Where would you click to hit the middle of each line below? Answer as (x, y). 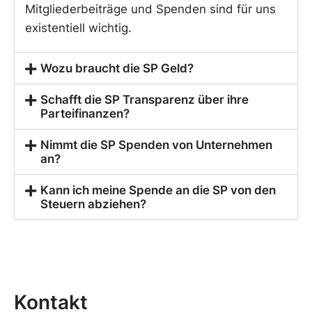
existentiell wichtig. (78, 28)
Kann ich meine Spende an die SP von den (158, 190)
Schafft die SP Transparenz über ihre (145, 100)
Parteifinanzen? (85, 114)
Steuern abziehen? (94, 204)
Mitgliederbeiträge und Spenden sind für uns (150, 9)
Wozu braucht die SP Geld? (117, 69)
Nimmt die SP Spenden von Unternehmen (157, 145)
